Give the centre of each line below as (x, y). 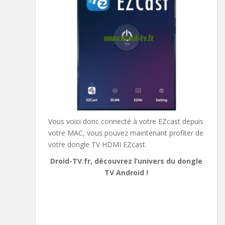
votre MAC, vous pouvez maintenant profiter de (126, 133)
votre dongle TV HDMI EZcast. (97, 145)
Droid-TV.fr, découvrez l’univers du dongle (126, 161)
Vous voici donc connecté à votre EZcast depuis (126, 122)
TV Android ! (126, 173)
